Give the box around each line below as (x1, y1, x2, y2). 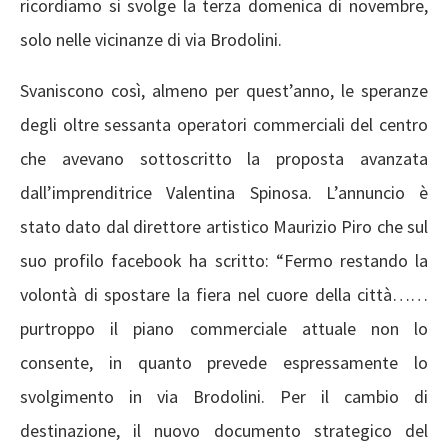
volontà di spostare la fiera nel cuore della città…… (20, 282, 428, 306)
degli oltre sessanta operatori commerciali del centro (20, 112, 428, 136)
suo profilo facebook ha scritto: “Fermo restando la (20, 248, 428, 272)
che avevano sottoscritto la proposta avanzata (20, 146, 428, 170)
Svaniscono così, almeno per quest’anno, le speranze (20, 78, 428, 102)
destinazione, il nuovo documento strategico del (20, 418, 428, 442)
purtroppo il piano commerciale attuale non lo (20, 316, 428, 340)
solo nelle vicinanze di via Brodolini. (20, 27, 282, 51)
